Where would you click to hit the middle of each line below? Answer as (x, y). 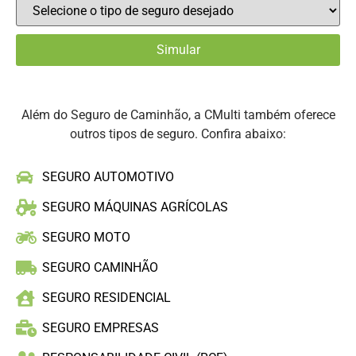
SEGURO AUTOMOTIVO (108, 177)
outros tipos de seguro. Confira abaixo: (178, 134)
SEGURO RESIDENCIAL (107, 298)
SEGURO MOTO (87, 238)
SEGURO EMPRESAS (101, 328)
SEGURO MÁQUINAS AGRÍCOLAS (135, 207)
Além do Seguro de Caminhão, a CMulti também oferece (178, 115)
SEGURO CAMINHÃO (101, 268)
